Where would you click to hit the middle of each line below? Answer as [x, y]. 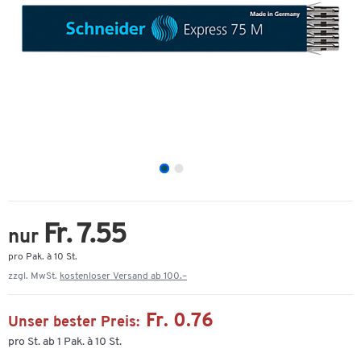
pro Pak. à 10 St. [43, 257]
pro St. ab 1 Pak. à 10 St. [65, 342]
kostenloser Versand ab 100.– [123, 276]
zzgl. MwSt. [34, 276]
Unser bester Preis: [74, 323]
